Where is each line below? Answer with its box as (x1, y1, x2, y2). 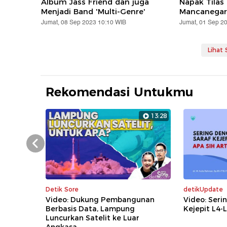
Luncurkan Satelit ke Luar (46, 213, 140, 223)
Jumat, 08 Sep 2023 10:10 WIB (41, 18, 127, 28)
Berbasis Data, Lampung (46, 204, 135, 214)
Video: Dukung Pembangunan (46, 195, 155, 205)
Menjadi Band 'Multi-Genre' (41, 7, 146, 17)
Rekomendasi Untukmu (46, 85, 194, 100)
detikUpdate (183, 185, 223, 194)
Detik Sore (46, 185, 79, 194)
